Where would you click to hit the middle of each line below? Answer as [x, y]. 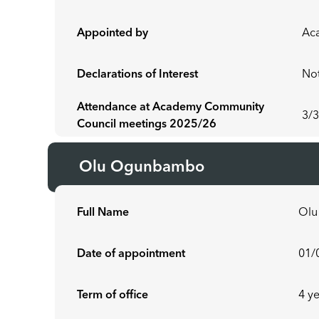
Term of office [113, 296]
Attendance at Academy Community [171, 108]
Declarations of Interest [138, 75]
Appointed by [113, 33]
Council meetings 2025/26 [148, 125]
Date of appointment [131, 254]
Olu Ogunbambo [142, 167]
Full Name [103, 213]
